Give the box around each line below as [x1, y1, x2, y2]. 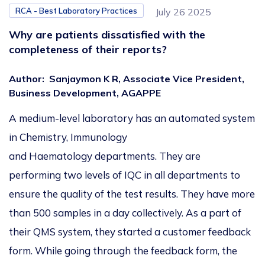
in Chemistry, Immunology [9, 131, 127, 144]
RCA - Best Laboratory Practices [15, 6, 137, 16]
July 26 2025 [156, 6, 211, 18]
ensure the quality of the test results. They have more [9, 188, 255, 201]
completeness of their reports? [9, 43, 167, 57]
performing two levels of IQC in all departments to [9, 169, 240, 182]
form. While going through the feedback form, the [9, 244, 237, 257]
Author [9, 73, 42, 85]
